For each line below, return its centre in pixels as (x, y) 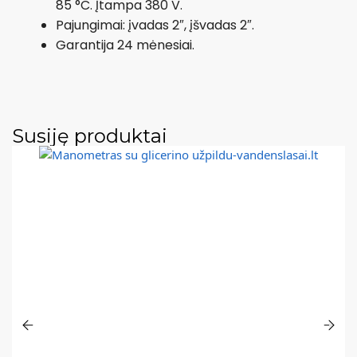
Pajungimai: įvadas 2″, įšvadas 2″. (155, 25)
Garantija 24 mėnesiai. (125, 45)
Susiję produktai (90, 136)
